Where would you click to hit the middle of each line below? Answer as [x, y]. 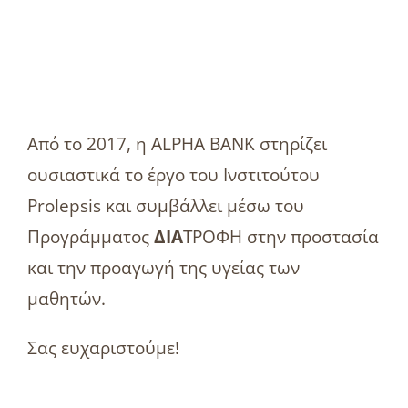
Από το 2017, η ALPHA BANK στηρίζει [177, 143]
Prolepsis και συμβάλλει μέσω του [165, 205]
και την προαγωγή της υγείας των [163, 267]
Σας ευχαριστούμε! [103, 347]
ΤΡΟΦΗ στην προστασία [280, 236]
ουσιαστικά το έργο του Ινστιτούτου [173, 174]
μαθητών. [66, 298]
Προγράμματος [90, 236]
